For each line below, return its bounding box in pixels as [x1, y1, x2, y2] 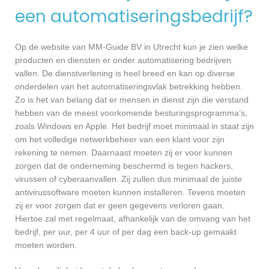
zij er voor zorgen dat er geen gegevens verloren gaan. [15, 201, 225, 211]
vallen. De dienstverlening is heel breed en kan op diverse [15, 68, 235, 79]
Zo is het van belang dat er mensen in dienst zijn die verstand [15, 95, 249, 105]
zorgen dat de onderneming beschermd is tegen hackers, [15, 161, 233, 171]
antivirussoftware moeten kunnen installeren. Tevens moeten [15, 187, 246, 198]
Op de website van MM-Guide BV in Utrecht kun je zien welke [15, 42, 248, 52]
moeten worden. [15, 240, 77, 250]
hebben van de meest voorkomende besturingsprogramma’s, [15, 108, 247, 118]
